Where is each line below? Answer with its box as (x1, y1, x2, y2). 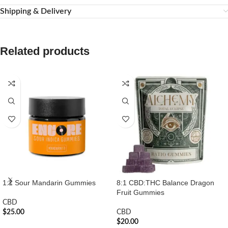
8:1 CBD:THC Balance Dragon (117, 179, 214, 187)
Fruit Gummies (117, 188, 164, 197)
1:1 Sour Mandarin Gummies (3, 179, 96, 187)
